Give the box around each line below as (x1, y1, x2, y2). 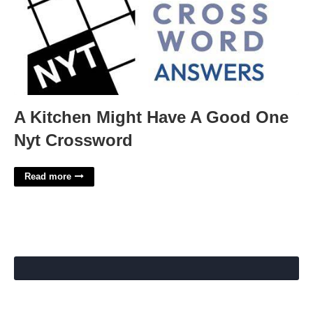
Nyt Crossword (14, 131, 133, 150)
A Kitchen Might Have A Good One (14, 108, 289, 126)
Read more (24, 171, 71, 182)
